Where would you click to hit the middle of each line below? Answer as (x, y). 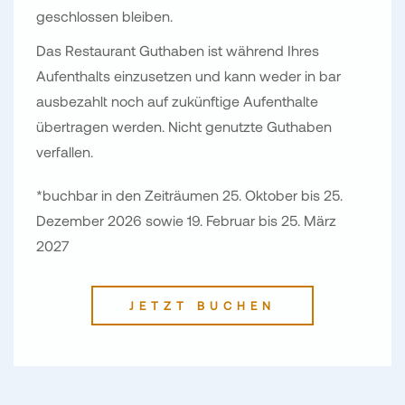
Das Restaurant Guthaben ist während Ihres (178, 50)
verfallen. (65, 151)
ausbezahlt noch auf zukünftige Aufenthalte (177, 100)
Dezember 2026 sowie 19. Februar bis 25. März (186, 220)
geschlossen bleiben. (104, 15)
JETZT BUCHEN (202, 305)
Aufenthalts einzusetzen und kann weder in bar (188, 75)
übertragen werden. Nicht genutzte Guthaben (184, 126)
